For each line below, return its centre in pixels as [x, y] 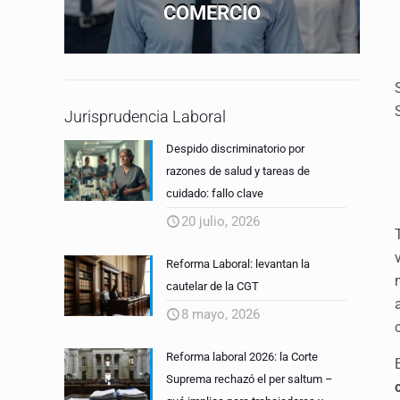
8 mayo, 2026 [221, 315]
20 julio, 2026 [221, 222]
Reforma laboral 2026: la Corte [242, 357]
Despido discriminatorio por [236, 149]
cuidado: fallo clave [215, 194]
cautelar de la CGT [213, 287]
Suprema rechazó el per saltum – [250, 379]
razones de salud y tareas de [238, 171]
